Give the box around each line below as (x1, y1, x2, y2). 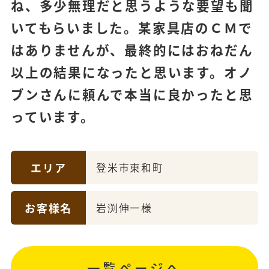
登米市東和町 (96, 160, 164, 175)
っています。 (10, 107, 95, 126)
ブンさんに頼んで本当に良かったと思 (10, 85, 253, 104)
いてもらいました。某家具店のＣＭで (10, 18, 253, 37)
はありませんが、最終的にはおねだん (10, 40, 253, 59)
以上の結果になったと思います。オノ (10, 62, 253, 82)
